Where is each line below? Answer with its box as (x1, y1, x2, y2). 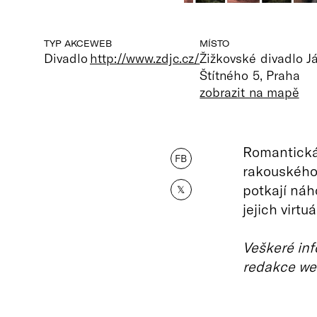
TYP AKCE (44, 38, 90, 49)
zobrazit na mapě (200, 84, 299, 100)
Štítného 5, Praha (200, 67, 300, 83)
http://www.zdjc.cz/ (90, 50, 200, 66)
